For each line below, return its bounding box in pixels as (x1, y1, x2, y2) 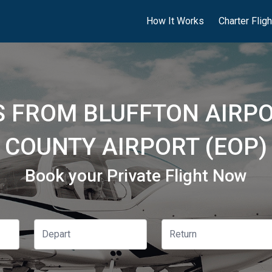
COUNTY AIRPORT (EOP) (5, 133, 267, 161)
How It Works (146, 15, 204, 27)
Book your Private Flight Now (25, 166, 247, 186)
